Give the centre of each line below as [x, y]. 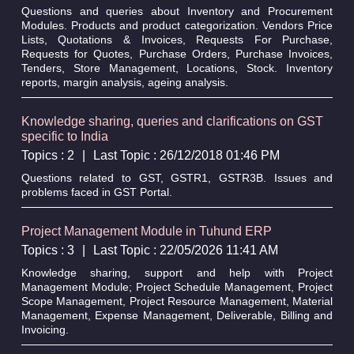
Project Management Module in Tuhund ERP [146, 231]
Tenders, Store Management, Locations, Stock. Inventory [177, 68]
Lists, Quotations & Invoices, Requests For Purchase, [177, 39]
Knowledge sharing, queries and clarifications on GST [172, 121]
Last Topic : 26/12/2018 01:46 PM [186, 155]
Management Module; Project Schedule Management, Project [177, 286]
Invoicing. [45, 329]
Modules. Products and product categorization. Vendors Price [177, 25]
